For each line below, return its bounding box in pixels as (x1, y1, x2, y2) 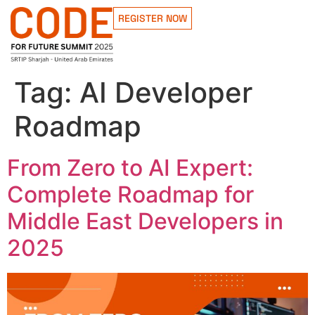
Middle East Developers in (7, 207, 283, 235)
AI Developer (79, 75, 252, 110)
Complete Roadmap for (7, 180, 254, 208)
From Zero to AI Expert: (7, 153, 253, 181)
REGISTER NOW (118, 12, 188, 25)
